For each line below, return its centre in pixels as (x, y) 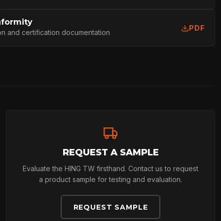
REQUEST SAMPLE (110, 207)
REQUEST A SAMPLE (110, 152)
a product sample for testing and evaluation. (110, 179)
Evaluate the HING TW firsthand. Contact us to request (110, 168)
